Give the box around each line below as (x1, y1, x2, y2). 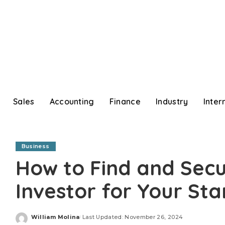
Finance (109, 96, 141, 106)
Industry (156, 96, 188, 106)
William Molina (31, 213, 80, 221)
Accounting (49, 96, 94, 106)
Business (21, 142, 50, 150)
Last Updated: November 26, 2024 (82, 213, 183, 221)
